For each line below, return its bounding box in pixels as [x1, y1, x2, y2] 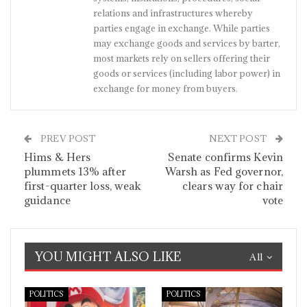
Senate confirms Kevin [167, 150, 283, 164]
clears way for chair [182, 179, 283, 193]
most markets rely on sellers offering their [93, 52, 270, 64]
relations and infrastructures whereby [93, 7, 253, 19]
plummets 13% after [24, 164, 126, 178]
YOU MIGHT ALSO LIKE [35, 249, 181, 265]
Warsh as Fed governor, [164, 164, 283, 178]
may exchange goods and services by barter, [93, 37, 280, 49]
